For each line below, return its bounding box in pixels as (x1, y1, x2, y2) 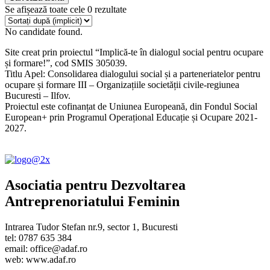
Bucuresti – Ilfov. (5, 90, 71, 101)
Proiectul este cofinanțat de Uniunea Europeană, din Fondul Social (5, 101, 257, 111)
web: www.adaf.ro (5, 254, 76, 265)
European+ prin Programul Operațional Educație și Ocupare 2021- (5, 111, 257, 122)
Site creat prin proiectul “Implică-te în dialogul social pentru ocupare (5, 46, 263, 57)
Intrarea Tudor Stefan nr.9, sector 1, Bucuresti (5, 221, 178, 232)
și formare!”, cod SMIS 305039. (5, 57, 127, 68)
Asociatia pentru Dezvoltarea (5, 177, 186, 193)
